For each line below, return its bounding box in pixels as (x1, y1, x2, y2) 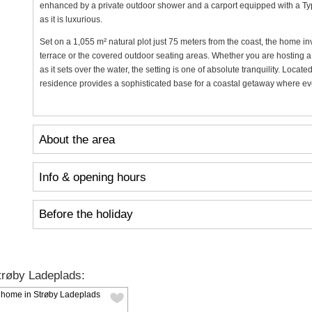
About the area (38, 132, 115, 146)
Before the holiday (38, 208, 133, 221)
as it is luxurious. (39, 15, 102, 25)
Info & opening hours (38, 170, 146, 184)
